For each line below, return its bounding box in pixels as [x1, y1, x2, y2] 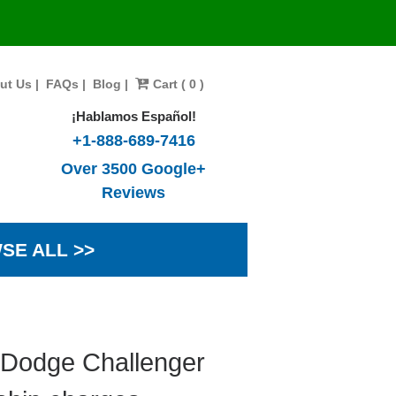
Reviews [102, 183, 166, 202]
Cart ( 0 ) [148, 77, 204, 91]
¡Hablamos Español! [71, 109, 196, 124]
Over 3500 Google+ [61, 159, 207, 178]
